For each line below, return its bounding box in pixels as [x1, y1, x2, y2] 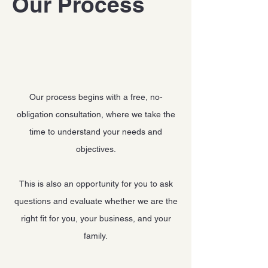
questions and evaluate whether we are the [14, 196, 178, 206]
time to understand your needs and [29, 127, 162, 136]
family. [84, 231, 108, 240]
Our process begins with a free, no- [29, 92, 163, 102]
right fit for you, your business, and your [20, 214, 171, 223]
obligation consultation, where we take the [16, 109, 175, 119]
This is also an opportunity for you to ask [19, 179, 173, 188]
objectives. [75, 144, 116, 154]
